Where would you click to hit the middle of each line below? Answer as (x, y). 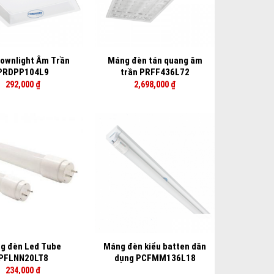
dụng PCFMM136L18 (155, 258)
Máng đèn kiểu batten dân (155, 247)
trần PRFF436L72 (155, 72)
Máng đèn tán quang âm (155, 61)
